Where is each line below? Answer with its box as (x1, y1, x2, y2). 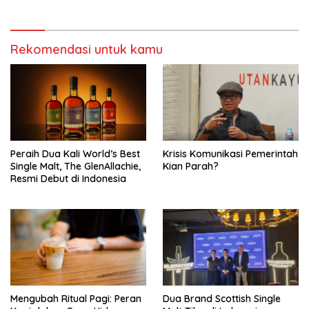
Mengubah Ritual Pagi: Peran (10, 292, 141, 305)
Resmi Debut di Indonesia (10, 172, 126, 186)
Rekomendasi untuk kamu (10, 41, 163, 58)
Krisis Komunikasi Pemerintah (163, 148, 298, 161)
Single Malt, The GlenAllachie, (10, 160, 141, 173)
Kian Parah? (163, 160, 219, 173)
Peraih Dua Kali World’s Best (10, 148, 140, 161)
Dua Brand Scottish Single (163, 292, 281, 305)
